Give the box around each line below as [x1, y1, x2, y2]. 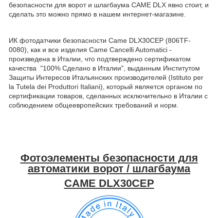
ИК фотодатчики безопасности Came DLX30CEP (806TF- [9, 36, 191, 45]
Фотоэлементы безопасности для [20, 152, 198, 164]
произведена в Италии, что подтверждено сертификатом [9, 55, 191, 63]
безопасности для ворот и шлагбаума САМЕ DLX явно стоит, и [9, 1, 209, 9]
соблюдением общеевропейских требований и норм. [9, 101, 179, 109]
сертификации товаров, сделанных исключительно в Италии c [9, 92, 208, 100]
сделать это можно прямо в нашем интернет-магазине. [9, 10, 186, 18]
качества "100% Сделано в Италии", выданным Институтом [9, 64, 200, 73]
